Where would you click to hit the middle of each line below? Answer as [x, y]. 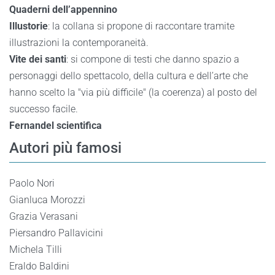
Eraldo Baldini [39, 266]
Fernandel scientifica [56, 126]
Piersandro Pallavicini [56, 233]
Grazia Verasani [44, 216]
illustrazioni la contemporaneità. [79, 43]
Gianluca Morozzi [47, 200]
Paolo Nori [32, 183]
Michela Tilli [36, 250]
